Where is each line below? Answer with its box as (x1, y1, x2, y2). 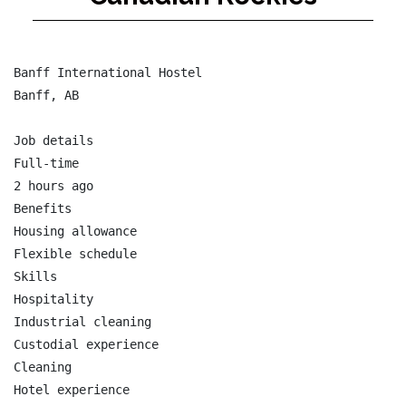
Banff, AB (14, 88, 79, 102)
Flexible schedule (14, 246, 137, 261)
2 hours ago (14, 179, 93, 193)
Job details (14, 133, 93, 148)
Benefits (14, 201, 72, 216)
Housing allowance (14, 224, 137, 238)
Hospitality (14, 292, 93, 306)
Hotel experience (14, 382, 130, 397)
